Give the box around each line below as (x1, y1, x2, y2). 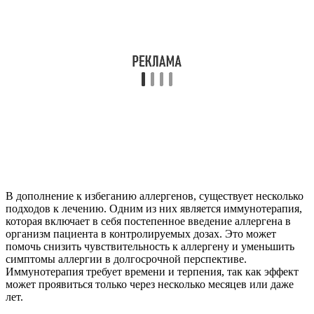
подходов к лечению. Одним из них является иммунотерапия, (6, 202, 302, 214)
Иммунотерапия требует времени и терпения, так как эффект (6, 265, 299, 278)
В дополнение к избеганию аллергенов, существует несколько (6, 189, 303, 202)
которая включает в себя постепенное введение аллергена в (6, 214, 291, 227)
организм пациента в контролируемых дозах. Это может (6, 227, 276, 240)
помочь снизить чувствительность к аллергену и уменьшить (6, 240, 294, 252)
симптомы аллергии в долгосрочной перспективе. (6, 252, 247, 265)
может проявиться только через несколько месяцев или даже (6, 278, 294, 290)
